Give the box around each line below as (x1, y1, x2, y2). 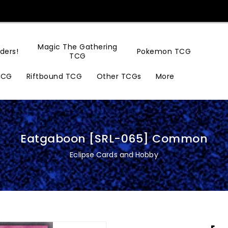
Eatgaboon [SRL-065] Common (20, 131, 208, 147)
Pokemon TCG (136, 46, 191, 57)
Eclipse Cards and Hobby (70, 150, 158, 160)
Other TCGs (96, 71, 141, 81)
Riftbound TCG (26, 71, 82, 81)
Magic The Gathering (38, 41, 118, 52)
